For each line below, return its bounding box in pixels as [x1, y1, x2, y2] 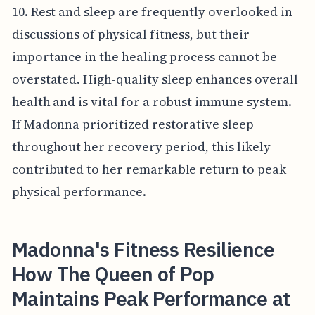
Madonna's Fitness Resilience [11, 236, 275, 262]
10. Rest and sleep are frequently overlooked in [11, 2, 292, 20]
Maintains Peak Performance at [11, 285, 290, 311]
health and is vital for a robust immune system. [11, 92, 292, 110]
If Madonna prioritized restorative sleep [11, 115, 254, 133]
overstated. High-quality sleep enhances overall [11, 70, 298, 88]
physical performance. [11, 182, 146, 200]
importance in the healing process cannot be [11, 47, 277, 65]
